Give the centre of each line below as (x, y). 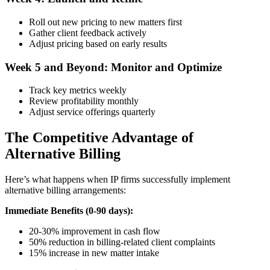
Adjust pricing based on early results (98, 44)
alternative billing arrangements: (65, 190)
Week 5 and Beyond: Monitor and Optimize (113, 67)
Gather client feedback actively (88, 33)
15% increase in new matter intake (94, 253)
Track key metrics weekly (78, 90)
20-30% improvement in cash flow (95, 231)
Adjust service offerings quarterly (92, 112)
